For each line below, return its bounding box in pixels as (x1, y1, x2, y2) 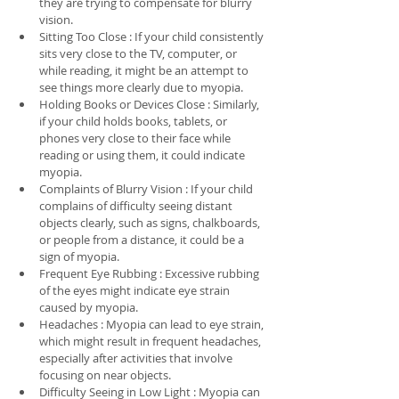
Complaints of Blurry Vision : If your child (39, 180, 256, 197)
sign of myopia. (39, 248, 119, 265)
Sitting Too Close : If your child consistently (39, 28, 266, 45)
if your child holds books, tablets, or (39, 112, 230, 129)
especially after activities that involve (39, 349, 235, 366)
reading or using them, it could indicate (39, 146, 248, 163)
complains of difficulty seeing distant (39, 197, 235, 214)
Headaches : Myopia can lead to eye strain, (39, 315, 266, 332)
